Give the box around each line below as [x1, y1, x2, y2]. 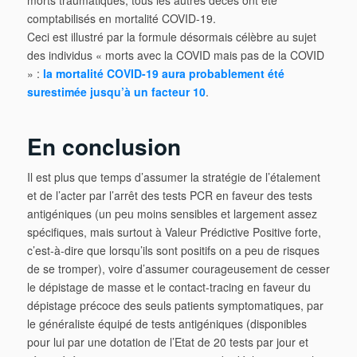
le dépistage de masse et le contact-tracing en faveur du [26, 278, 311, 295]
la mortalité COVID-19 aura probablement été [42, 65, 284, 81]
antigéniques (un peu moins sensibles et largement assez [26, 205, 317, 222]
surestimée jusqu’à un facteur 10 [26, 83, 206, 100]
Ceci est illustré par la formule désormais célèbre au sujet [26, 28, 316, 45]
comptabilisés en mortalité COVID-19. [26, 10, 216, 26]
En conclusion [26, 129, 181, 163]
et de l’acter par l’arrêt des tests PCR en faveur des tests [26, 186, 312, 203]
